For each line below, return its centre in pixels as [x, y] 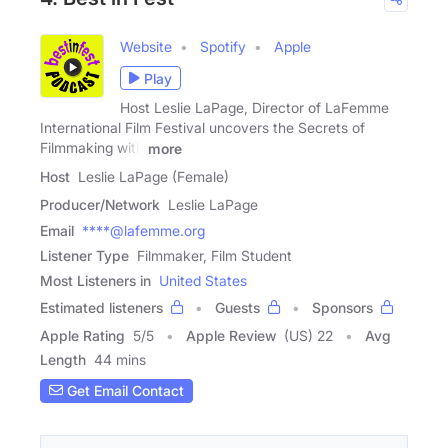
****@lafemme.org [143, 230]
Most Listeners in [95, 280]
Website [146, 47]
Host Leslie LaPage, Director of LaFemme [254, 108]
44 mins [120, 359]
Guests [237, 307]
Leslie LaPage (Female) [153, 176]
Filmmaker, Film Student [214, 255]
